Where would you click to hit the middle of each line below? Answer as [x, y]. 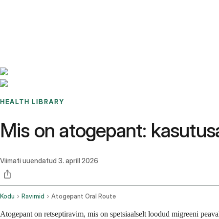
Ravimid [33, 197]
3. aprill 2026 [78, 161]
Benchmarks [31, 12]
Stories [61, 12]
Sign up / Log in [49, 24]
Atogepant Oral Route [84, 197]
